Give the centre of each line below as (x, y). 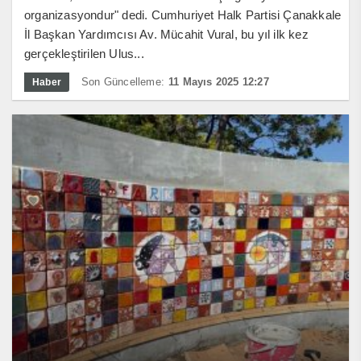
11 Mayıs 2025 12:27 (219, 81)
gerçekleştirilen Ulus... (84, 53)
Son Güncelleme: (123, 81)
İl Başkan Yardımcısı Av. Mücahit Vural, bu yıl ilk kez (166, 34)
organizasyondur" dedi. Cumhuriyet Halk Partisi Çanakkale (183, 15)
